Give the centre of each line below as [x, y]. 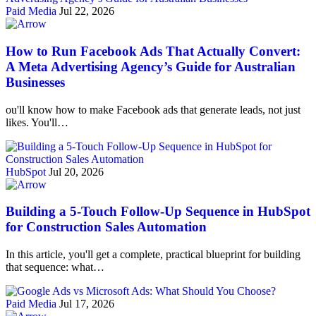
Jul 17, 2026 [87, 303]
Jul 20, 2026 [76, 171]
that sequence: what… [55, 267]
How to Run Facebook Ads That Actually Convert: [153, 51]
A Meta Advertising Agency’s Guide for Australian [151, 66]
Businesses [37, 82]
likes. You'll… [37, 122]
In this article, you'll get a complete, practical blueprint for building [153, 254]
